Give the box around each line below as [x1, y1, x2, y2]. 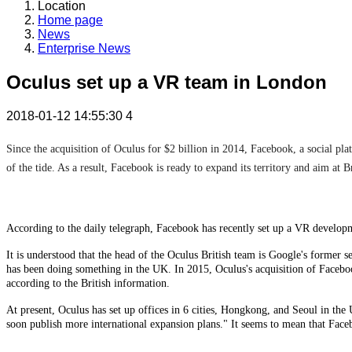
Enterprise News [38, 42, 130, 56]
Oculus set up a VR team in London [6, 71, 327, 93]
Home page [38, 13, 103, 27]
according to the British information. [6, 277, 170, 290]
